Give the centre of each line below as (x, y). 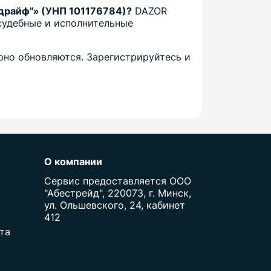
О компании (73, 162)
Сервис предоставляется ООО (118, 181)
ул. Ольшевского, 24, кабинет (115, 205)
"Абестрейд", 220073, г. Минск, (118, 193)
